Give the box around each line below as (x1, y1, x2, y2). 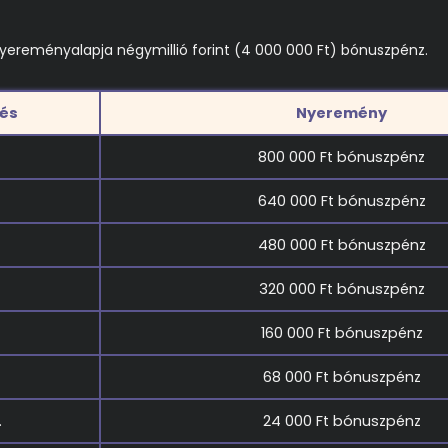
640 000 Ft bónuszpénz (257, 191, 426, 211)
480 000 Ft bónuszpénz (257, 235, 426, 255)
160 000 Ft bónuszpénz (260, 323, 423, 343)
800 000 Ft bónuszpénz (258, 147, 425, 167)
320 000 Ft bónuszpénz (258, 279, 425, 299)
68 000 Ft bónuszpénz (262, 367, 421, 387)
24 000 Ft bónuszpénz (262, 411, 421, 431)
